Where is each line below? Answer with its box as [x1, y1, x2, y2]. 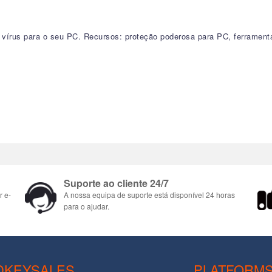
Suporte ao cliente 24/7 [64, 175, 169, 190]
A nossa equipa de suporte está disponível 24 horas [64, 189, 235, 200]
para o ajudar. [64, 200, 109, 211]
